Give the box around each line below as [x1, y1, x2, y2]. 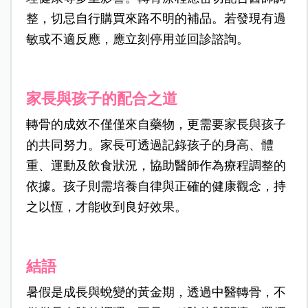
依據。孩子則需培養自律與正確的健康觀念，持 [25, 179, 286, 194]
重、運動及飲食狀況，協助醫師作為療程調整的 [25, 159, 286, 173]
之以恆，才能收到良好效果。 [25, 200, 187, 214]
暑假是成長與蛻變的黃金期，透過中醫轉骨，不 [25, 285, 286, 300]
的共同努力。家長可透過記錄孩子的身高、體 [25, 138, 274, 153]
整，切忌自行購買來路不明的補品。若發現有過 [25, 12, 286, 26]
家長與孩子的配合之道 [25, 90, 177, 108]
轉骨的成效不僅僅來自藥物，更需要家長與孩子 [25, 118, 286, 132]
